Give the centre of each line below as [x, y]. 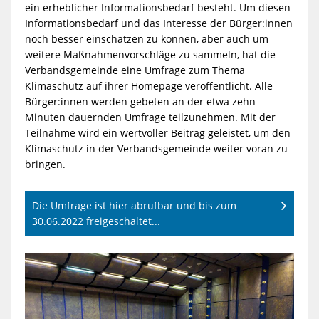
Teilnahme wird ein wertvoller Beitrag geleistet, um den [157, 132]
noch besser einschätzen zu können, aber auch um [146, 38]
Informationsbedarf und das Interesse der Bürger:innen [158, 23]
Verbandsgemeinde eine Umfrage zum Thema [135, 70]
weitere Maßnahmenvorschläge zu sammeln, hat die [150, 54]
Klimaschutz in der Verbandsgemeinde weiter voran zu [156, 148]
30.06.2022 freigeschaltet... [96, 221]
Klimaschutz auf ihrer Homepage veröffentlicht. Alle [148, 85]
